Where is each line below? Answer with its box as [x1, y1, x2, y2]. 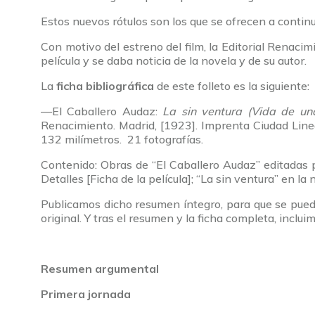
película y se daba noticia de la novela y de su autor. [41, 53, 307, 68]
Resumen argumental [41, 262, 159, 276]
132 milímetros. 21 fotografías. [41, 132, 203, 147]
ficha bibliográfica [56, 79, 154, 94]
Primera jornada [41, 287, 131, 302]
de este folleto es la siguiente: [154, 79, 309, 94]
